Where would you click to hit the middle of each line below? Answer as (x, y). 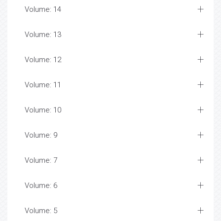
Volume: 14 (43, 10)
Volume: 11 (43, 85)
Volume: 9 (41, 135)
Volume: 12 (43, 60)
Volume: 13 (43, 35)
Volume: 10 (43, 110)
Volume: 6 (41, 186)
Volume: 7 (41, 161)
